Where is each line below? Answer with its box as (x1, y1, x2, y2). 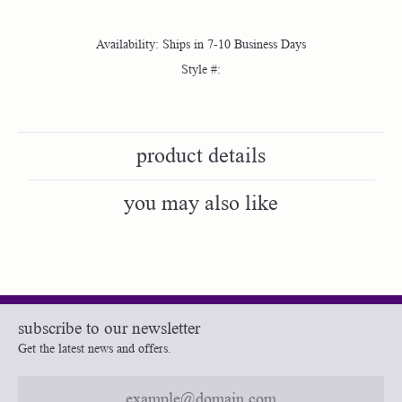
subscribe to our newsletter (18, 319, 200, 338)
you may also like (124, 190, 278, 215)
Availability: (96, 36, 159, 51)
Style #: (181, 61, 221, 76)
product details (136, 143, 266, 168)
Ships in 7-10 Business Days (162, 36, 306, 51)
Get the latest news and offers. (18, 340, 171, 355)
